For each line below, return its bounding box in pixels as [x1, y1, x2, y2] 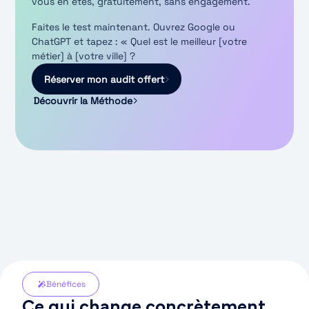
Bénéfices [46, 279, 86, 290]
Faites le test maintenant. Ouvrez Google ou [32, 21, 236, 33]
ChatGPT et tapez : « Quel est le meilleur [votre [32, 35, 248, 48]
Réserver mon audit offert [43, 72, 164, 86]
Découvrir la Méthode [32, 94, 132, 107]
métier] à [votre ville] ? [32, 50, 136, 62]
